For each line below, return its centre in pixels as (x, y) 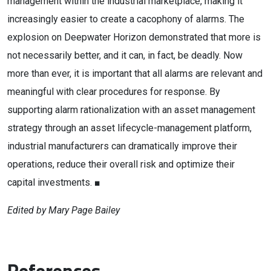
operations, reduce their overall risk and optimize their (121, 164)
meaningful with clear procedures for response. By (114, 92)
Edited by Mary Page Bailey (64, 210)
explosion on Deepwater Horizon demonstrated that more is (134, 37)
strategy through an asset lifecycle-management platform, (129, 128)
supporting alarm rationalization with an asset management (131, 110)
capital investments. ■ (54, 182)
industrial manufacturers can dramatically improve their (122, 146)
